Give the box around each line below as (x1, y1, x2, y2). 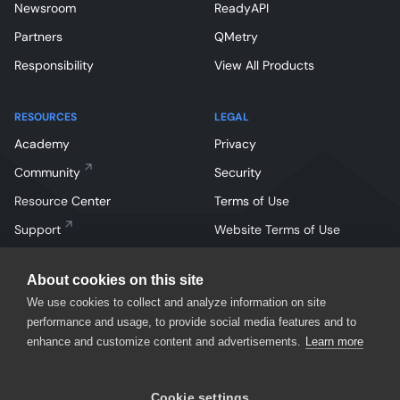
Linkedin (49, 359, 103, 379)
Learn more (305, 335, 363, 348)
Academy (14, 135, 70, 152)
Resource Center (14, 192, 111, 209)
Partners (14, 28, 62, 45)
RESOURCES (14, 109, 77, 124)
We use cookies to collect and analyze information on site (27, 296, 326, 309)
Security (214, 163, 262, 180)
